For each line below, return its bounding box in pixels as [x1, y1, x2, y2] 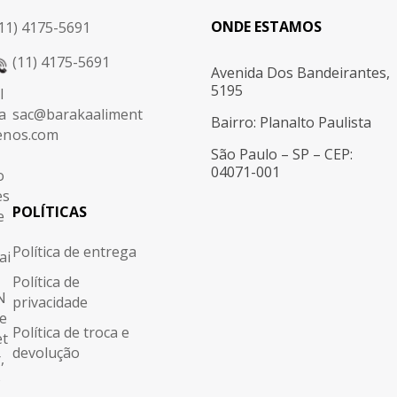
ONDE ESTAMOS [211, 17, 323, 37]
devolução [12, 343, 80, 363]
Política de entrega [12, 242, 136, 262]
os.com [12, 125, 58, 145]
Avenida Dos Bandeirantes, [211, 63, 391, 83]
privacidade [12, 292, 88, 313]
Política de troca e [12, 323, 129, 343]
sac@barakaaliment [12, 105, 143, 125]
